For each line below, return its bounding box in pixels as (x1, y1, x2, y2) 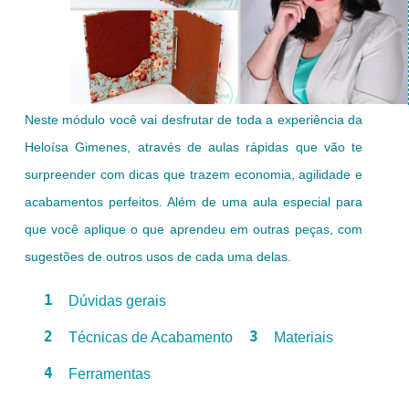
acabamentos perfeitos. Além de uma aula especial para (25, 194, 362, 209)
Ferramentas (68, 365, 151, 382)
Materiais (274, 329, 333, 345)
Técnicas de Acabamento (68, 329, 233, 345)
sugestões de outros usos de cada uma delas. (25, 248, 291, 264)
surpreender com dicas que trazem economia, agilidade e (25, 166, 362, 182)
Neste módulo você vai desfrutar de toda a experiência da (25, 111, 362, 127)
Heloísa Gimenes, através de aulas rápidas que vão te (25, 139, 362, 154)
